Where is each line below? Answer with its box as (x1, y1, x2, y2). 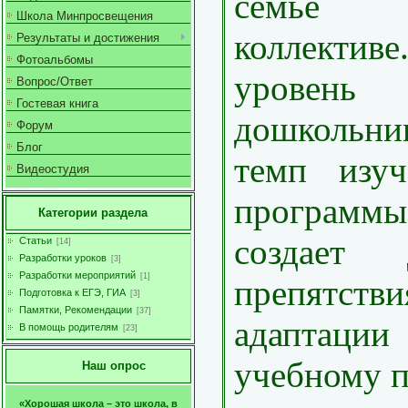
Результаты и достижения (16, 31, 159, 45)
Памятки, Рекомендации (19, 304, 132, 315)
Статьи (19, 235, 52, 246)
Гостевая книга (16, 97, 98, 110)
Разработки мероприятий (19, 270, 136, 280)
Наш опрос (82, 359, 146, 372)
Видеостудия (16, 162, 89, 176)
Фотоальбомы (16, 53, 93, 66)
